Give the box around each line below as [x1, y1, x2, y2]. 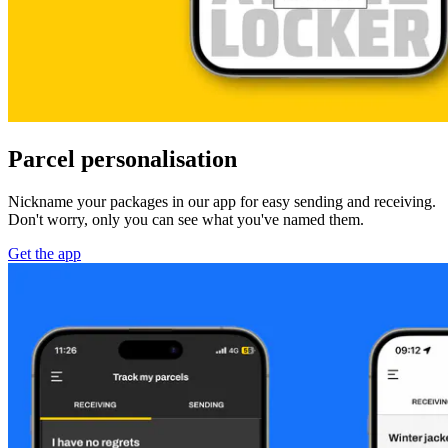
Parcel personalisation [8, 145, 237, 172]
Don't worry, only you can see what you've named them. [8, 210, 364, 228]
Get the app [8, 244, 81, 262]
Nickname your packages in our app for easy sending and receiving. [8, 192, 436, 210]
